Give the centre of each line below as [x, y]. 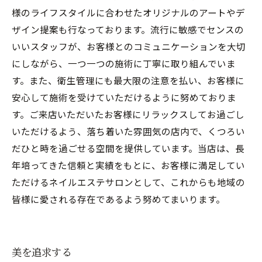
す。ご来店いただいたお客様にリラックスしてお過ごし [128, 114]
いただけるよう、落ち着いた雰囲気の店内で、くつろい [128, 131]
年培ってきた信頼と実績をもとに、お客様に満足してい [128, 165]
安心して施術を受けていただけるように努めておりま [124, 97]
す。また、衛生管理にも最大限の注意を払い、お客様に [128, 80]
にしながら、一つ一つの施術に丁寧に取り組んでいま [124, 63]
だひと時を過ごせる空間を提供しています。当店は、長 [128, 148]
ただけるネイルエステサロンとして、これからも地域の [128, 182]
